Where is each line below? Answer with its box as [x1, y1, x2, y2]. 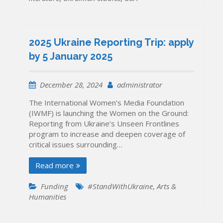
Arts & [157, 181, 177, 192]
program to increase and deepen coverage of [29, 129, 186, 139]
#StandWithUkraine [88, 181, 153, 192]
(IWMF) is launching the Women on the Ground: [29, 108, 189, 118]
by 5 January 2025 [29, 50, 113, 63]
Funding [41, 181, 69, 192]
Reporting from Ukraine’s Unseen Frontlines [29, 118, 180, 129]
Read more [35, 160, 74, 171]
